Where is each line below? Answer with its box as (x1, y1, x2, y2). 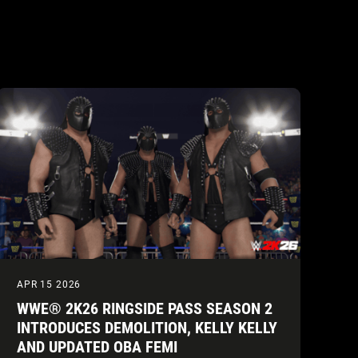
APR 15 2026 (17, 278, 82, 290)
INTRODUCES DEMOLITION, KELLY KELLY (17, 317, 277, 337)
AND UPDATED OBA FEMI (17, 336, 177, 356)
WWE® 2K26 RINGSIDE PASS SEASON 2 (17, 298, 272, 318)
